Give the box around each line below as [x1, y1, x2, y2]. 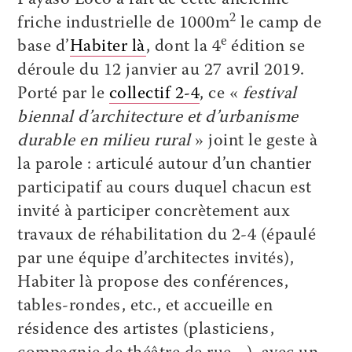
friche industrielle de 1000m [17, 15, 230, 32]
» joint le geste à [190, 133, 318, 150]
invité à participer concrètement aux [17, 203, 291, 221]
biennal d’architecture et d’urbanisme [17, 109, 299, 126]
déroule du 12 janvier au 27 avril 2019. [17, 62, 305, 79]
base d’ [17, 38, 70, 56]
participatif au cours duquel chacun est [17, 180, 312, 197]
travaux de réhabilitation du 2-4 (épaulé [17, 227, 317, 244]
